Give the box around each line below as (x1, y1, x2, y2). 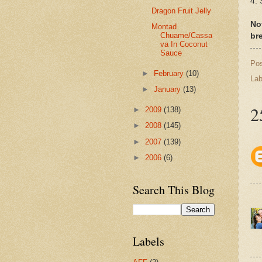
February (154, 69, 187, 78)
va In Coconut (160, 40, 208, 49)
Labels (133, 233, 164, 250)
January (154, 85, 184, 94)
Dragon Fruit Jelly (151, 6, 212, 15)
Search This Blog (133, 182, 215, 198)
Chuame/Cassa (160, 31, 213, 40)
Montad (151, 22, 177, 32)
